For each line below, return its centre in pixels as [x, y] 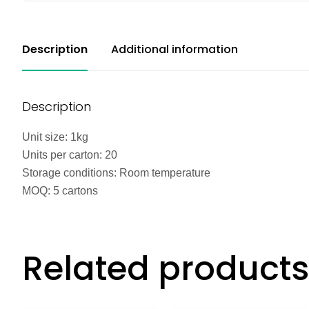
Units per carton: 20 [70, 155]
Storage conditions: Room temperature [116, 173]
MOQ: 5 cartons [60, 191]
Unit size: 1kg [55, 137]
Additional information [175, 49]
